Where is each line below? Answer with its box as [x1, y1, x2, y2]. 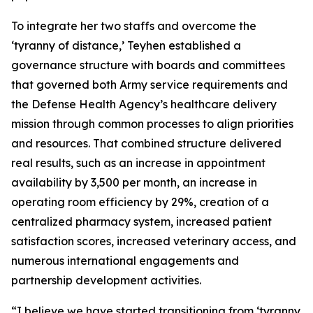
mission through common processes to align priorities [11, 117, 293, 131]
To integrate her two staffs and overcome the [11, 19, 256, 33]
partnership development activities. [11, 273, 201, 287]
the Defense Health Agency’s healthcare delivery [11, 97, 277, 111]
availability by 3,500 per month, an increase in [11, 175, 257, 189]
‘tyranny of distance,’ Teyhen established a [11, 38, 241, 52]
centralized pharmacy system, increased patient [11, 214, 272, 228]
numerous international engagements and [11, 254, 239, 268]
